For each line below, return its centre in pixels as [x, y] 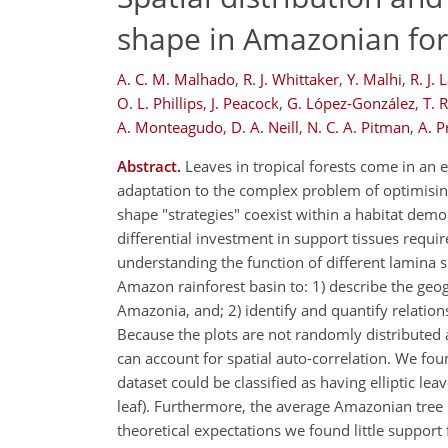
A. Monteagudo [170, 127]
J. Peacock [245, 103]
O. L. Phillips [160, 103]
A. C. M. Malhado [176, 79]
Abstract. [149, 166]
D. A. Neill [265, 127]
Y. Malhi [374, 79]
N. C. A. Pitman [358, 127]
